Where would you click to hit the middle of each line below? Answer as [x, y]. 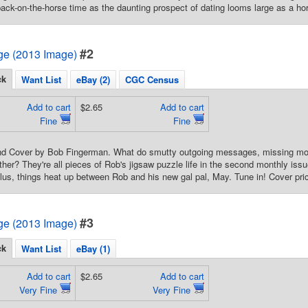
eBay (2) [93, 79]
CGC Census [152, 79]
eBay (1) [93, 249]
